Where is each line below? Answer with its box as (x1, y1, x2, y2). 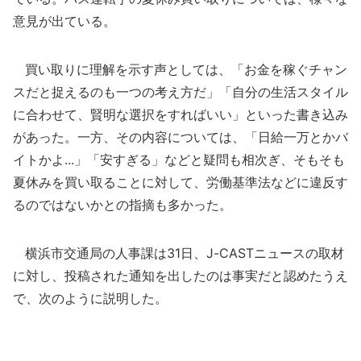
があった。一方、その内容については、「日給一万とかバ (13, 129, 348, 145)
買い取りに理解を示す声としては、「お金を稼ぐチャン (13, 61, 347, 77)
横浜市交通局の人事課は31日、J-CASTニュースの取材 (13, 245, 344, 261)
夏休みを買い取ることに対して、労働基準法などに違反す (13, 174, 348, 190)
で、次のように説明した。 (13, 290, 168, 306)
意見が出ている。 (13, 13, 116, 29)
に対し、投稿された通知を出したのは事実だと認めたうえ (13, 268, 348, 284)
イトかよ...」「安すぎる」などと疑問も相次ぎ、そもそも (13, 151, 345, 168)
